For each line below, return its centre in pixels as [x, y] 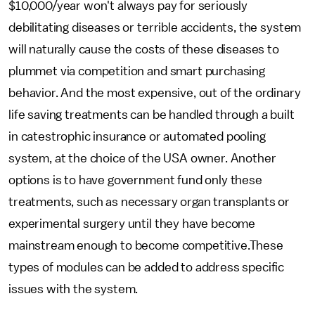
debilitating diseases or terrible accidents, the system [155, 27]
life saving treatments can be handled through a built [152, 115]
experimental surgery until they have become [132, 224]
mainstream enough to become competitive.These [146, 245]
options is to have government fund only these [135, 180]
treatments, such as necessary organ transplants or [149, 202]
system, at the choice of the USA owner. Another [142, 158]
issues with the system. [75, 289]
